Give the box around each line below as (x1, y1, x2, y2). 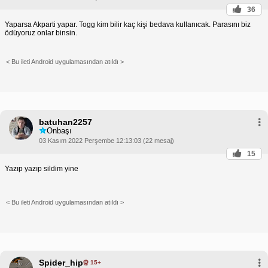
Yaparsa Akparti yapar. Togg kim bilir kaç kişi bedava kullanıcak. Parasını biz (5, 20, 251, 29)
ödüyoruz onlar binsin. (5, 28, 77, 37)
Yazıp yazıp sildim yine (5, 164, 78, 173)
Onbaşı (47, 126, 72, 136)
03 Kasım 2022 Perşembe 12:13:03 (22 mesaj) (39, 136, 174, 144)
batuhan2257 (39, 117, 92, 127)
